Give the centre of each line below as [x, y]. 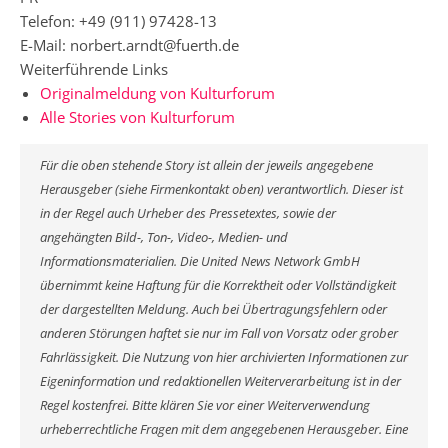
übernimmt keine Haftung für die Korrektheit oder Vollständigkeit [218, 285]
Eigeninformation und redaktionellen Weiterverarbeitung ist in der [220, 381]
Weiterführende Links [94, 69]
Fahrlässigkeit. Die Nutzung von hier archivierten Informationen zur [224, 357]
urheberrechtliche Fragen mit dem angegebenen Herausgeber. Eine [224, 429]
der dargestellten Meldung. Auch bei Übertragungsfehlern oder [213, 309]
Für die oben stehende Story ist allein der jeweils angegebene [206, 165]
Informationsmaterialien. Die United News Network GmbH [200, 261]
